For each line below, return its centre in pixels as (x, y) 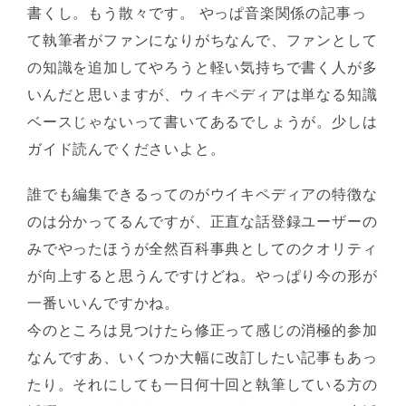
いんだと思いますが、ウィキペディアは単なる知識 (203, 94)
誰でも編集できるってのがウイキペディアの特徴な (203, 194)
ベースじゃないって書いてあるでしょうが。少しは (203, 121)
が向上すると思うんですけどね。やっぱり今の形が (203, 275)
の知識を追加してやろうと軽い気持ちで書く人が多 (203, 67)
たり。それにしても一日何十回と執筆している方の (203, 384)
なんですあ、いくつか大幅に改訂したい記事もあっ (203, 357)
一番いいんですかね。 (103, 303)
